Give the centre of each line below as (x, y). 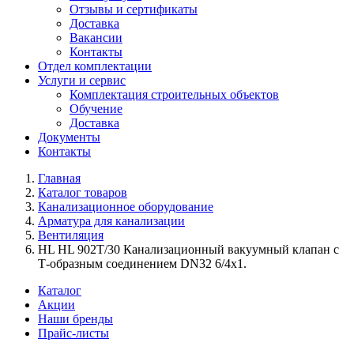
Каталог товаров (83, 192)
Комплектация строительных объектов (174, 94)
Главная (59, 178)
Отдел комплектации (95, 66)
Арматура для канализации (111, 221)
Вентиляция (71, 235)
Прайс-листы (73, 333)
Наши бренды (75, 319)
